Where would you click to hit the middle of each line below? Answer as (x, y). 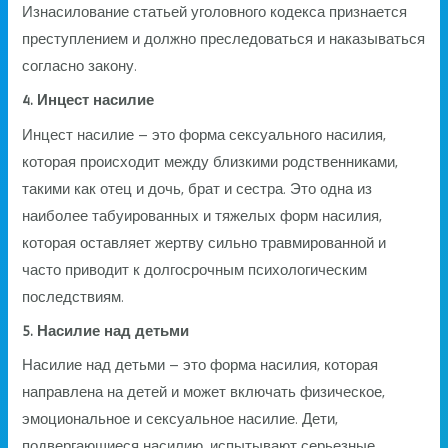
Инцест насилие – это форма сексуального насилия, (204, 134)
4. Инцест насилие (88, 100)
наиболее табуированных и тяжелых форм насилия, (202, 215)
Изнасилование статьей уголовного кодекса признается (215, 12)
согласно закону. (80, 66)
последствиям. (73, 296)
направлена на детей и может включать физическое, (204, 392)
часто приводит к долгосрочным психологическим (195, 269)
